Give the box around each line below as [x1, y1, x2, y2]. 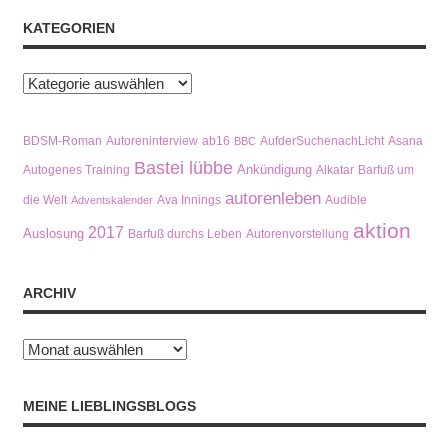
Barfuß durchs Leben [127, 227, 242, 241]
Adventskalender [70, 194, 153, 207]
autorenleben [224, 189, 321, 209]
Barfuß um [357, 163, 414, 177]
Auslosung [22, 226, 84, 242]
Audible [324, 193, 367, 207]
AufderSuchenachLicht [259, 134, 384, 148]
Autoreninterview [105, 134, 198, 148]
